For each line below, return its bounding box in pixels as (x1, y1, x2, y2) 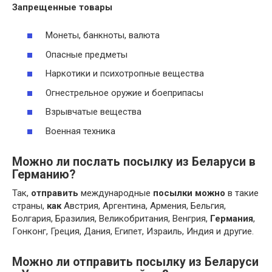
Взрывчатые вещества (46, 106, 141, 117)
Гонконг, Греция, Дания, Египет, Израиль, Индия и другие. (12, 225, 254, 237)
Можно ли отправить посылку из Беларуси (12, 254, 259, 269)
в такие (225, 187, 259, 199)
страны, (12, 200, 47, 211)
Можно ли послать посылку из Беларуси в (12, 154, 256, 169)
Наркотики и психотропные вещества (46, 68, 204, 79)
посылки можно (153, 187, 225, 199)
